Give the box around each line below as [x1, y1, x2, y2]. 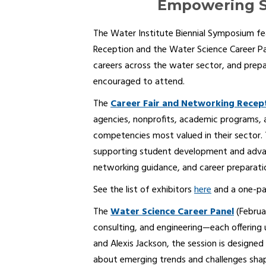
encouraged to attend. [93, 74, 185, 90]
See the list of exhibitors [93, 182, 194, 198]
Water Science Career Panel [110, 204, 234, 220]
